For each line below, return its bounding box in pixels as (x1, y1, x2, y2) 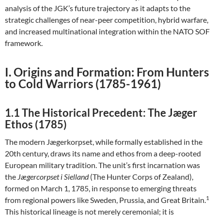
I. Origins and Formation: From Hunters (5, 65, 209, 79)
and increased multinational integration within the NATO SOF (5, 27, 210, 36)
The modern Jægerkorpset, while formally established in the (5, 137, 202, 146)
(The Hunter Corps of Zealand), (89, 172, 193, 181)
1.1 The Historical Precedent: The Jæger (5, 106, 197, 119)
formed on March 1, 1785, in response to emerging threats (5, 184, 197, 193)
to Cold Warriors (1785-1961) (5, 77, 161, 91)
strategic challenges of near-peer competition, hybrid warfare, (5, 15, 208, 24)
